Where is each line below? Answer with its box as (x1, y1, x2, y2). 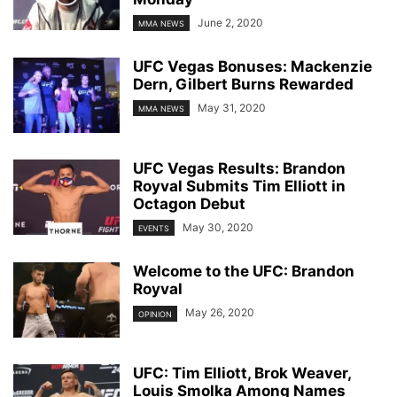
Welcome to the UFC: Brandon (133, 262, 354, 281)
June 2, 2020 (198, 16, 263, 29)
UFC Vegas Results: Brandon (133, 160, 346, 178)
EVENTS (138, 223, 169, 234)
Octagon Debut (133, 195, 245, 214)
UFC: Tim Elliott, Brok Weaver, (133, 364, 351, 383)
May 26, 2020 (185, 306, 254, 320)
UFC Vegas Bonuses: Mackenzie (133, 58, 372, 76)
